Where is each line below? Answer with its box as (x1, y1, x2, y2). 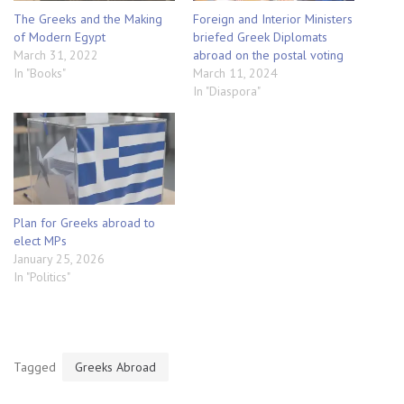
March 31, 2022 (14, 46, 98, 63)
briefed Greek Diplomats (193, 28, 327, 45)
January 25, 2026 (14, 251, 105, 268)
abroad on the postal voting (193, 46, 344, 63)
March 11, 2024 (193, 64, 278, 81)
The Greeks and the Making (14, 10, 162, 27)
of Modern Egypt (14, 28, 106, 45)
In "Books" (14, 64, 66, 81)
